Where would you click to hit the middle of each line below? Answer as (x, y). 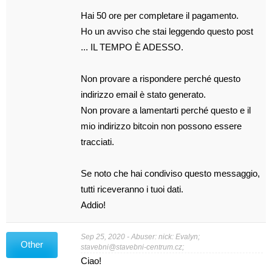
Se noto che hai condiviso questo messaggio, (171, 173)
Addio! (93, 205)
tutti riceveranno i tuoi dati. (132, 189)
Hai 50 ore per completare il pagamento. (160, 15)
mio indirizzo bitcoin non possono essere (161, 126)
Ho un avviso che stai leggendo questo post (167, 31)
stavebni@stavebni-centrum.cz (132, 247)
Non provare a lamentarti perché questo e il (166, 110)
